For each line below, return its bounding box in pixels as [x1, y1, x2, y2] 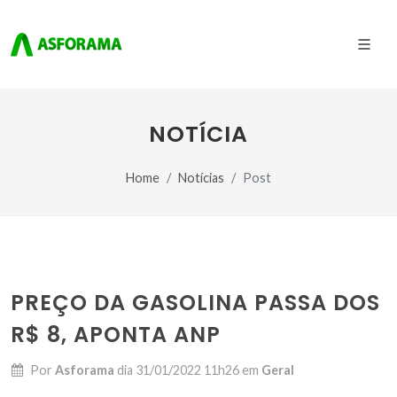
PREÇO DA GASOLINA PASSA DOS [11, 288, 380, 317]
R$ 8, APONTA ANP [11, 320, 221, 349]
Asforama [55, 362, 117, 378]
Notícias [178, 170, 224, 185]
